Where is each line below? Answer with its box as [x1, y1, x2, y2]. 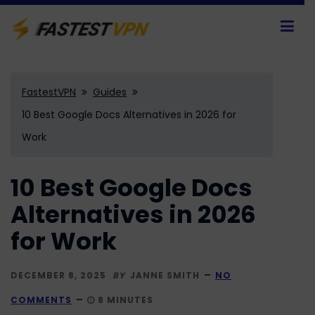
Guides [93, 84, 127, 99]
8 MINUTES [95, 293, 153, 306]
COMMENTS [11, 293, 72, 306]
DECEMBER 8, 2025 [11, 269, 106, 281]
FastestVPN [22, 84, 76, 99]
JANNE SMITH [130, 269, 200, 281]
